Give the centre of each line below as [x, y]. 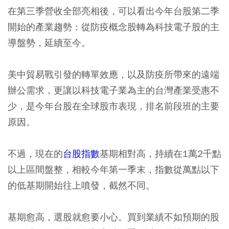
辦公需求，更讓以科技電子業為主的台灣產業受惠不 [113, 90]
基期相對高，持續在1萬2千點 [161, 154]
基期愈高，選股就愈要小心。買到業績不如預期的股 [113, 217]
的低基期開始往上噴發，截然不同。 [81, 185]
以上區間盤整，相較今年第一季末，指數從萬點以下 [113, 169]
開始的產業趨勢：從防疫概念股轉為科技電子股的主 [113, 27]
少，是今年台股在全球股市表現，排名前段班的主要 [113, 106]
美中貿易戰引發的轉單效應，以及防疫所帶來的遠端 [113, 74]
